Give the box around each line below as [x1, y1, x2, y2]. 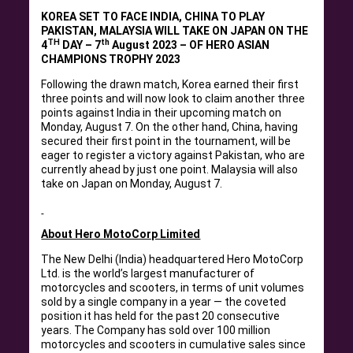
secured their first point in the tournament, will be [41, 135, 292, 147]
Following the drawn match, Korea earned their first [41, 78, 299, 91]
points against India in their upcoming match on [41, 106, 282, 119]
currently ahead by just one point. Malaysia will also [41, 163, 299, 176]
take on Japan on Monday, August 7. [41, 177, 223, 190]
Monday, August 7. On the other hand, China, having [41, 121, 299, 133]
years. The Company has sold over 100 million [41, 324, 271, 336]
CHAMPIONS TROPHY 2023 [41, 53, 181, 65]
